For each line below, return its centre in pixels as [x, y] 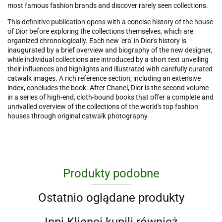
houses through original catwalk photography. [78, 116]
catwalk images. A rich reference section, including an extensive [104, 79]
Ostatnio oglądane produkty [111, 198]
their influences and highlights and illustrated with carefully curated [110, 69]
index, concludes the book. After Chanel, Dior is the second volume [108, 88]
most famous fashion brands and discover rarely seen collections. [108, 6]
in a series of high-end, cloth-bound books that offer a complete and [111, 97]
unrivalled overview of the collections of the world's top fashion [103, 107]
